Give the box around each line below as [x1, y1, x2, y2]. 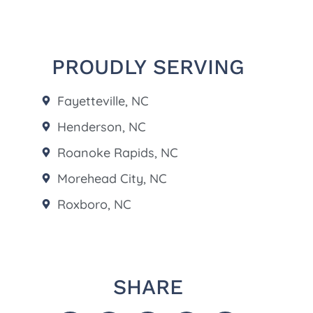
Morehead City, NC [57, 170, 167, 187]
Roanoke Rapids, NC [57, 144, 178, 161]
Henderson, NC [57, 118, 146, 135]
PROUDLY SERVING [51, 54, 245, 79]
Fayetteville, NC [57, 92, 149, 109]
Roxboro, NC [57, 196, 131, 212]
